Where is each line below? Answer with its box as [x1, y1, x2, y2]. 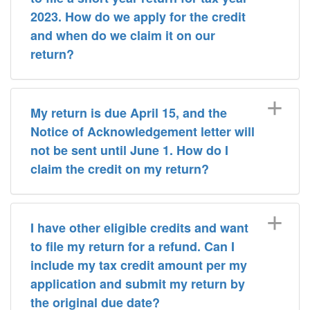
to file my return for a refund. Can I [30, 237, 235, 255]
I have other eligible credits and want [30, 219, 248, 237]
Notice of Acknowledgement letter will [30, 122, 255, 140]
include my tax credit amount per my [30, 256, 158, 274]
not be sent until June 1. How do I [30, 141, 228, 159]
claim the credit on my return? [30, 160, 209, 178]
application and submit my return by [30, 275, 245, 293]
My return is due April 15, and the [30, 104, 227, 122]
